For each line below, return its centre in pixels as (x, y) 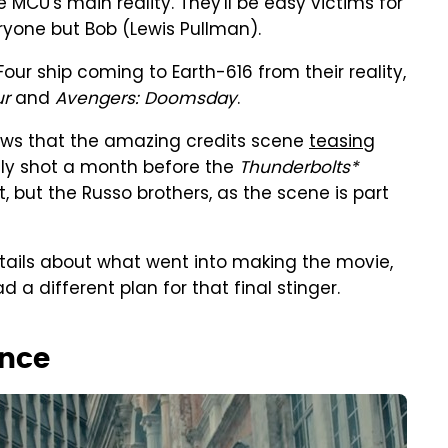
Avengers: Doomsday (146, 100)
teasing (342, 143)
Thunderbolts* (298, 169)
